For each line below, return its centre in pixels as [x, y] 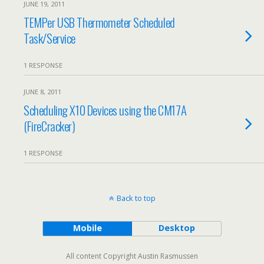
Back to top [136, 198]
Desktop [176, 228]
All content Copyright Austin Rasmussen [132, 256]
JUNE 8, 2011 [42, 92]
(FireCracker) [49, 126]
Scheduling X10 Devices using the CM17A [105, 110]
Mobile [87, 228]
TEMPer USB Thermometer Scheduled [99, 22]
